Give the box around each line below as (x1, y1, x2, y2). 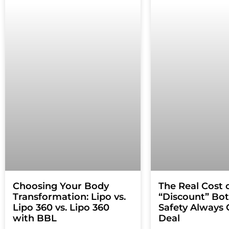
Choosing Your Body (13, 180, 109, 192)
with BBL (13, 213, 57, 224)
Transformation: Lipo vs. (13, 191, 126, 203)
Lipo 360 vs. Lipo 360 (13, 202, 109, 214)
